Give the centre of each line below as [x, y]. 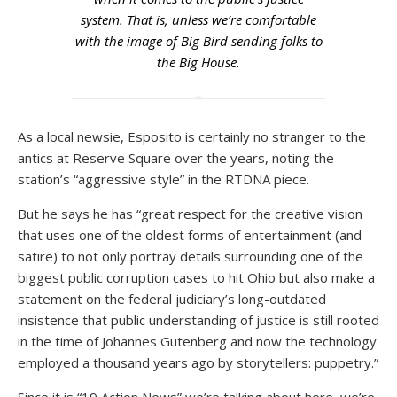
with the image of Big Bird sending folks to [198, 41]
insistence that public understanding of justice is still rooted [198, 320]
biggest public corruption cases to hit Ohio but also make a [196, 277]
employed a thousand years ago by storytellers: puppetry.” [198, 362]
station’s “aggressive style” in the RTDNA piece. [163, 179]
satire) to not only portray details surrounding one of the [191, 256]
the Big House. [198, 62]
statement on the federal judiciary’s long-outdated [172, 299]
